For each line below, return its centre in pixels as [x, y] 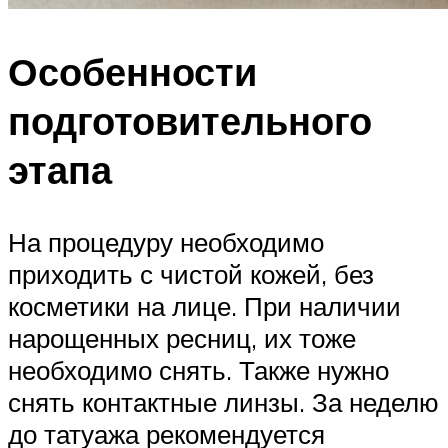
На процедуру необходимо [166, 242]
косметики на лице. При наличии [204, 306]
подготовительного [190, 121]
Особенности [132, 72]
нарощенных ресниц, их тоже [182, 338]
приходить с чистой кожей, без [191, 274]
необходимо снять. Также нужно [198, 370]
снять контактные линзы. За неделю [223, 402]
